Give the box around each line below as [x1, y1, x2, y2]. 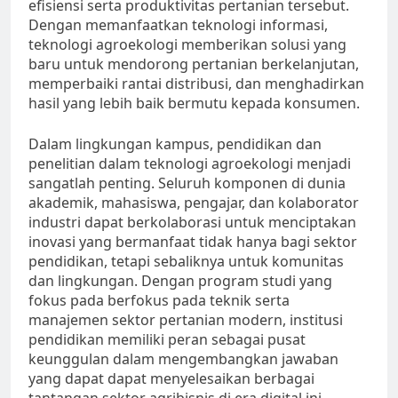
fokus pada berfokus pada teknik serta [28, 291, 290, 311]
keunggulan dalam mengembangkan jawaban [28, 349, 338, 370]
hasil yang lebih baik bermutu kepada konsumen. [28, 93, 360, 114]
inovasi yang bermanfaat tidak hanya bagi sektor [28, 232, 357, 252]
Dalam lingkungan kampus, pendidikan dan [28, 134, 322, 155]
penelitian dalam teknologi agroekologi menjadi [28, 154, 351, 174]
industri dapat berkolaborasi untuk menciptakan [28, 212, 356, 233]
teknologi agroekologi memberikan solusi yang [28, 35, 346, 55]
